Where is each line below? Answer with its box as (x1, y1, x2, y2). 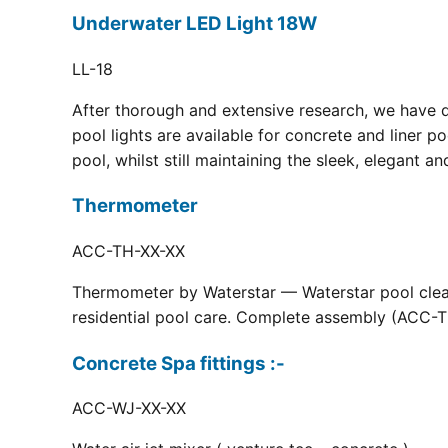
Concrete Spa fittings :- (72, 351, 285, 375)
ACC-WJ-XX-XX (72, 398, 186, 419)
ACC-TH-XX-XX (72, 241, 185, 262)
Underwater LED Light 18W (72, 11, 317, 35)
